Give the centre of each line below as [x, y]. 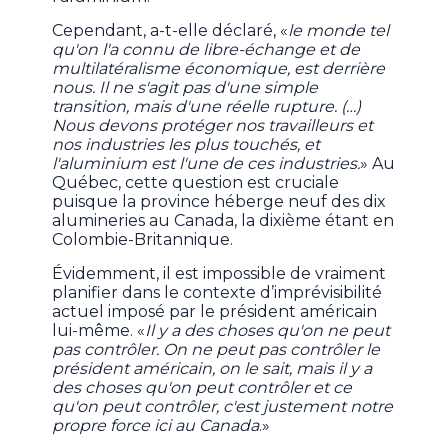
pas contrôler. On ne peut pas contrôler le [216, 350]
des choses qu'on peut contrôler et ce [202, 388]
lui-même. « [99, 331]
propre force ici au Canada [156, 426]
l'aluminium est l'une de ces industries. [206, 164]
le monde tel [339, 31]
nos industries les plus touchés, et [186, 145]
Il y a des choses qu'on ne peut [268, 331]
